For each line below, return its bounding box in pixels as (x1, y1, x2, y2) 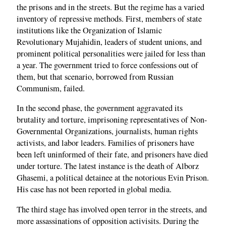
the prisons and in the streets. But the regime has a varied (17, 1, 204, 13)
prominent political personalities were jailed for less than (17, 47, 205, 59)
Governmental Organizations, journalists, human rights (17, 126, 198, 137)
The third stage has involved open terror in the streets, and (17, 203, 207, 215)
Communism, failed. (17, 82, 85, 94)
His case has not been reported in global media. (17, 184, 172, 195)
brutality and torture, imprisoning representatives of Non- (17, 114, 207, 126)
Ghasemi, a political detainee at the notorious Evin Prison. (17, 172, 209, 184)
